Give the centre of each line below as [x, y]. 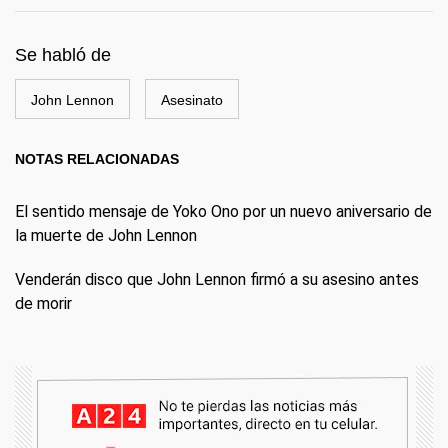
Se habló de [63, 55]
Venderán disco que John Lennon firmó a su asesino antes [217, 280]
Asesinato [192, 100]
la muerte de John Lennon [106, 236]
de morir [43, 304]
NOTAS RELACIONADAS [97, 159]
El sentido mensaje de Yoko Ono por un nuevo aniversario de [223, 212]
